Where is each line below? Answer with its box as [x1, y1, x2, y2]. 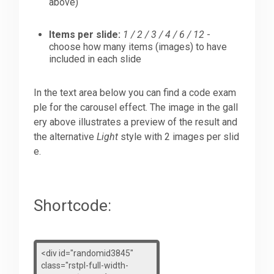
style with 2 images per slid [118, 131, 240, 143]
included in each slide [49, 53, 142, 65]
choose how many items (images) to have [49, 41, 228, 53]
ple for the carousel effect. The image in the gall [34, 102, 239, 114]
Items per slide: [49, 29, 121, 41]
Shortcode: [34, 196, 112, 215]
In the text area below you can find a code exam [34, 87, 237, 99]
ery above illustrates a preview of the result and [34, 116, 238, 128]
